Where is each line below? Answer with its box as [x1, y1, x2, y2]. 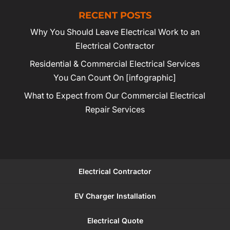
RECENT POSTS [78, 9, 151, 21]
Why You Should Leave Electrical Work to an [30, 26, 200, 37]
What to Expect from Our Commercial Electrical [24, 90, 206, 101]
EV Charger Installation [74, 191, 156, 200]
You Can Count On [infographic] [53, 72, 177, 83]
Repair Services [85, 104, 145, 114]
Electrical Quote [87, 216, 143, 225]
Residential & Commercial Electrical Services [30, 58, 200, 69]
